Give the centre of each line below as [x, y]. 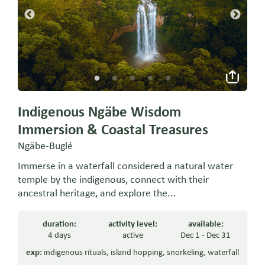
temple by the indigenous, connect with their [114, 180]
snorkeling [185, 252]
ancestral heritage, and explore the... [97, 193]
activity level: [132, 224]
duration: [59, 224]
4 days [59, 235]
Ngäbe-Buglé [46, 146]
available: [206, 224]
